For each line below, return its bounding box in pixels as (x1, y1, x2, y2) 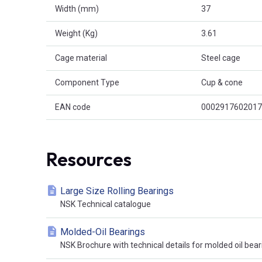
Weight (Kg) (55, 29, 98, 39)
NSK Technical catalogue (60, 199, 151, 209)
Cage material (55, 53, 107, 63)
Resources (46, 147, 132, 171)
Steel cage (201, 53, 240, 63)
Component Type (55, 78, 119, 88)
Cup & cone (201, 78, 243, 88)
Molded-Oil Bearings (60, 226, 145, 238)
